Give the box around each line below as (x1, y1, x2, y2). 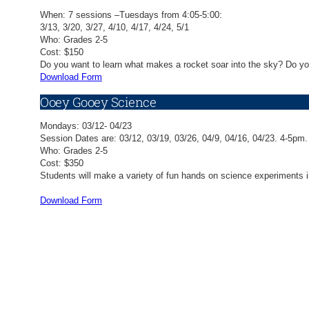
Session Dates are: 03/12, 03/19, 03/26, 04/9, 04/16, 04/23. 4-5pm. (40, 133, 308, 144)
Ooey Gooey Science (40, 92, 156, 110)
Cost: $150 (40, 47, 83, 58)
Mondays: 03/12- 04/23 (40, 121, 132, 132)
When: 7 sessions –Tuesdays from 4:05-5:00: (40, 10, 222, 21)
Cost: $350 (40, 158, 83, 169)
